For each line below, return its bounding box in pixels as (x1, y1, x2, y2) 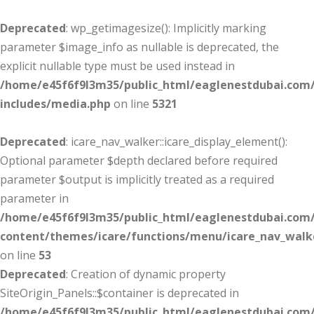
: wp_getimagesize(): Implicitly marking (66, 20, 266, 36)
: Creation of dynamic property (66, 266, 226, 282)
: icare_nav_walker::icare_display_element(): (66, 134, 287, 149)
